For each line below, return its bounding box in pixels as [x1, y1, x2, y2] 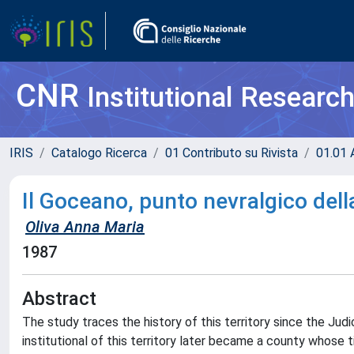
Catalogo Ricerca [51, 145, 147, 160]
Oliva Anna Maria [25, 217, 145, 236]
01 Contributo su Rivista [165, 145, 298, 160]
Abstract [22, 288, 96, 310]
